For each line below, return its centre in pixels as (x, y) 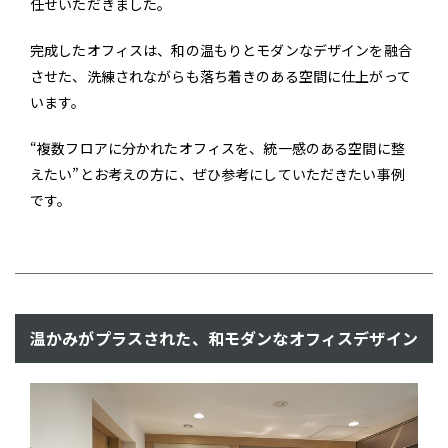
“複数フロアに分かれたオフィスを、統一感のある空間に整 (217, 147)
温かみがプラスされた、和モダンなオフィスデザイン (224, 337)
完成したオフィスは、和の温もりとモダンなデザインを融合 (221, 49)
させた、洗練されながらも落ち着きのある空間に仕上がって (220, 75)
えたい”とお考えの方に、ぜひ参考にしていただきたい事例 (217, 173)
